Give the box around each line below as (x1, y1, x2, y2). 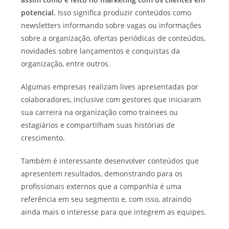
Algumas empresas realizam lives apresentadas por (21, 81, 199, 91)
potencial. (21, 7, 56, 17)
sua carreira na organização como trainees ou (21, 107, 178, 117)
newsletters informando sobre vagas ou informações (21, 20, 202, 30)
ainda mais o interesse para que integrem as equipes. (21, 207, 207, 217)
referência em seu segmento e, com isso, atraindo (21, 194, 192, 204)
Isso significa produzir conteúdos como (56, 7, 192, 17)
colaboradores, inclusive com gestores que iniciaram (21, 94, 201, 104)
